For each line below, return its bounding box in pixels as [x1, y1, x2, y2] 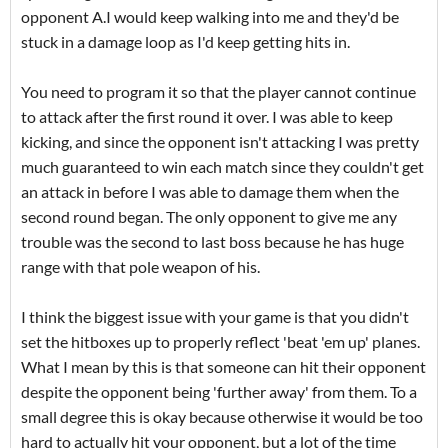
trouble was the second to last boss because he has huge [21, 232, 404, 252]
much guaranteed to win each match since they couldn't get [21, 157, 424, 177]
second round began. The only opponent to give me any [21, 207, 397, 227]
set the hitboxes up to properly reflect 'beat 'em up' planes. [21, 332, 420, 352]
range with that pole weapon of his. [21, 257, 260, 277]
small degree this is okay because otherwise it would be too [21, 407, 423, 427]
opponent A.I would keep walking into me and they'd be [21, 7, 399, 27]
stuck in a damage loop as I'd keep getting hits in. [21, 32, 350, 52]
